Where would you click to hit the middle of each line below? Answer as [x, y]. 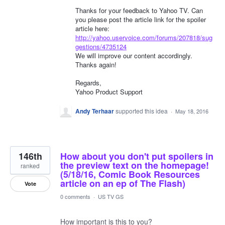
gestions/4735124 [101, 47]
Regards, [88, 83]
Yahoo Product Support [109, 92]
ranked [30, 165]
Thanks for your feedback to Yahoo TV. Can [139, 11]
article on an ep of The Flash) [123, 183]
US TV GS [111, 196]
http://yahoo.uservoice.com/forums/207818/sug [144, 38]
